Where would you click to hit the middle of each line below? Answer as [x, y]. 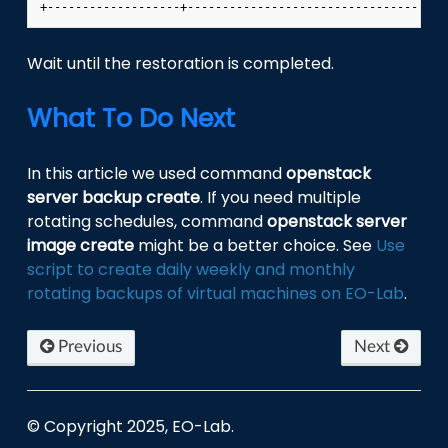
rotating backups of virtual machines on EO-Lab [216, 294]
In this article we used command [157, 174]
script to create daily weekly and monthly [191, 270]
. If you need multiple [281, 198]
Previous [88, 347]
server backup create [114, 198]
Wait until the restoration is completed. [181, 64]
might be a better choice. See [255, 246]
